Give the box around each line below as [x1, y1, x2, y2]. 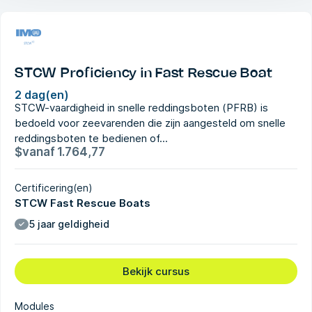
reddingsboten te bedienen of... [15, 132, 168, 146]
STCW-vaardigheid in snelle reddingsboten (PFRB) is [15, 101, 268, 115]
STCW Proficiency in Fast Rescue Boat [15, 68, 273, 81]
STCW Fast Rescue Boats [15, 196, 150, 210]
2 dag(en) [15, 88, 69, 102]
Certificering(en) [15, 182, 93, 194]
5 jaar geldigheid [29, 218, 109, 231]
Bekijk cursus [123, 265, 189, 279]
